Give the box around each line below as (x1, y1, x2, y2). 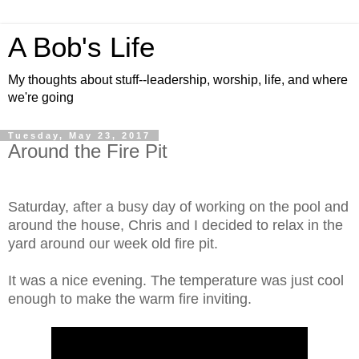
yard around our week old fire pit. (8, 235, 222, 252)
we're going (8, 91, 74, 104)
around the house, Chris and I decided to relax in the (8, 216, 343, 233)
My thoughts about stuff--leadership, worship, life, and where (8, 73, 348, 87)
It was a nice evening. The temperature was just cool (8, 272, 344, 288)
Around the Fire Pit (8, 140, 167, 162)
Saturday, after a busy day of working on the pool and (8, 198, 349, 215)
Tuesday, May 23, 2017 (8, 131, 151, 140)
